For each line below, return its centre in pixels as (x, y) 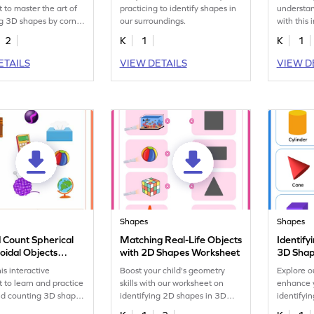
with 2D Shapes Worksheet (180, 252)
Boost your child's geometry (173, 271)
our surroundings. (153, 21)
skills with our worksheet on (172, 283)
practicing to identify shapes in (178, 8)
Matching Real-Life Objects (181, 240)
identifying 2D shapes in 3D (173, 296)
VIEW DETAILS (153, 63)
